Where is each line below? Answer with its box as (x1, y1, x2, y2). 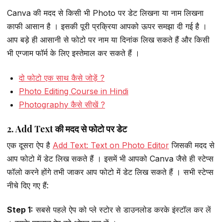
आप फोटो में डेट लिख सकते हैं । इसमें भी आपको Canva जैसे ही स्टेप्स (7, 153, 214, 164)
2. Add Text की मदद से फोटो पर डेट (7, 122, 127, 135)
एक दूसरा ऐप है (7, 140, 53, 150)
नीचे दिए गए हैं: (7, 180, 49, 190)
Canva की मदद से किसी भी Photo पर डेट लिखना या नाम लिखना (7, 8, 204, 18)
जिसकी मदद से (169, 140, 215, 150)
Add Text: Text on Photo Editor (53, 140, 169, 150)
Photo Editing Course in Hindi (19, 86, 128, 96)
